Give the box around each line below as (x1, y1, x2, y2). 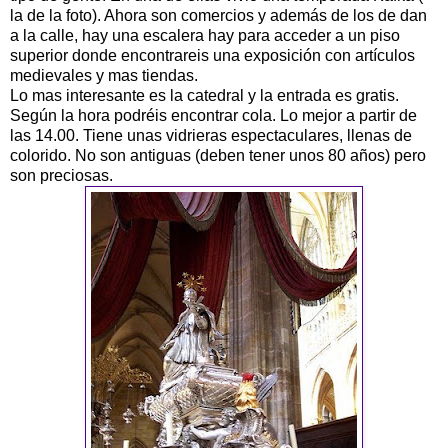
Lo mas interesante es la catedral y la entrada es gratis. (10, 86, 399, 104)
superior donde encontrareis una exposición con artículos (10, 46, 415, 64)
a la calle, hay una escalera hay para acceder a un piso (10, 26, 400, 44)
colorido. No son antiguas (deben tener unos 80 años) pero (10, 146, 426, 164)
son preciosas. (10, 166, 113, 184)
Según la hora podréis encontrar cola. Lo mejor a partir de (10, 106, 417, 124)
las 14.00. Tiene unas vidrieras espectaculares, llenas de (10, 126, 412, 144)
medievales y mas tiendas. (10, 66, 198, 84)
